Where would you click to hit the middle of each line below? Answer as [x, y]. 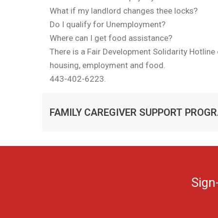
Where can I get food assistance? [111, 38]
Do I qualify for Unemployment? [108, 24]
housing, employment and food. [108, 65]
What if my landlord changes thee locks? [124, 11]
